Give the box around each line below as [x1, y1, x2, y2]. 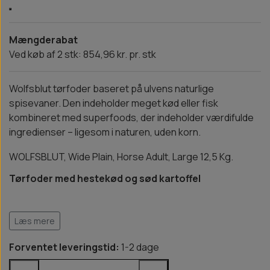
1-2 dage [119, 240, 159, 254]
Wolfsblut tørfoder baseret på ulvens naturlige [9, 82, 214, 96]
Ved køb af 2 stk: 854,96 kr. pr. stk [9, 48, 156, 61]
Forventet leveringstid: [9, 240, 119, 254]
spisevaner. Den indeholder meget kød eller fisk [9, 96, 218, 110]
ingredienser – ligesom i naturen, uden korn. [9, 125, 202, 139]
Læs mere [14, 215, 55, 227]
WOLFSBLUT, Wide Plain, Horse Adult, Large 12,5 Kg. [9, 150, 233, 164]
